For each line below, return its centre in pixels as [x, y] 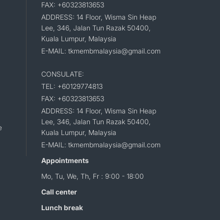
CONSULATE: [62, 74]
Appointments [65, 161]
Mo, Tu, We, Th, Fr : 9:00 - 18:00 [92, 176]
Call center [59, 192]
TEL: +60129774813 [72, 86]
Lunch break [62, 208]
